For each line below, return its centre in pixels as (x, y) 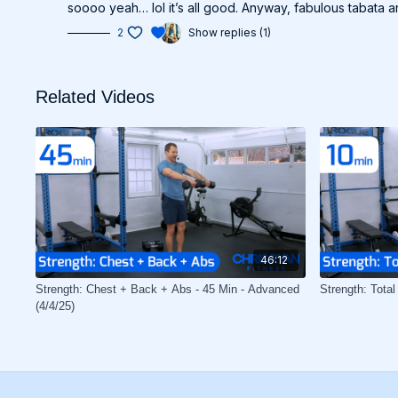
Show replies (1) (230, 32)
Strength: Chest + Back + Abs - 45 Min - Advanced (168, 290)
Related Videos (96, 97)
